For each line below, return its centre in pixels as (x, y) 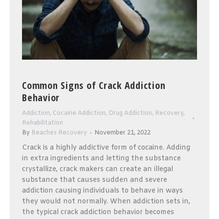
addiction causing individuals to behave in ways (102, 191)
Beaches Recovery (59, 133)
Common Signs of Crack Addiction (94, 85)
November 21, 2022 (122, 133)
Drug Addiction (130, 113)
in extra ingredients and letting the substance (101, 158)
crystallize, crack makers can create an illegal (98, 169)
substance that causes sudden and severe (95, 180)
